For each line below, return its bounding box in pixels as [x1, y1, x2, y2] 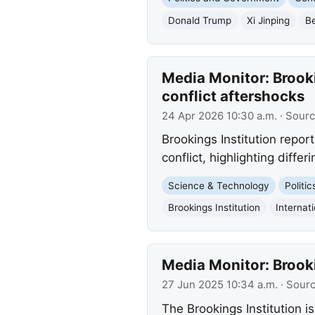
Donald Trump [167, 14, 231, 26]
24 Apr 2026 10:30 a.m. [161, 109, 277, 122]
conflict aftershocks [161, 86, 304, 105]
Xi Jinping [246, 14, 290, 26]
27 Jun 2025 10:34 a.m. [161, 278, 278, 292]
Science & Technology [167, 179, 269, 191]
